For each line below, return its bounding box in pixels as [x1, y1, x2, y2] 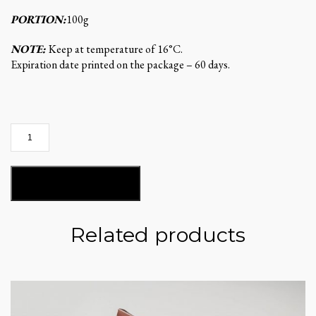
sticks [10, 138, 35, 154]
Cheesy [10, 123, 42, 138]
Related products [71, 222, 245, 248]
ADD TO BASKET [33, 177, 118, 190]
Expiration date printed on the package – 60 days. [11, 57, 230, 73]
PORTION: [11, 12, 66, 28]
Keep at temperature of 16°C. [49, 42, 183, 57]
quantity [10, 154, 47, 169]
